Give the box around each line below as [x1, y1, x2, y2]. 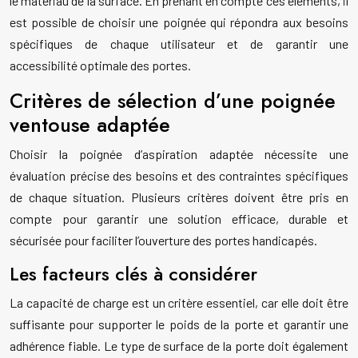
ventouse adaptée [10, 110, 170, 140]
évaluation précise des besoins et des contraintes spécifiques [10, 168, 348, 184]
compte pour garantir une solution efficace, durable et [10, 211, 348, 227]
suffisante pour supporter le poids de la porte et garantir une [10, 316, 348, 332]
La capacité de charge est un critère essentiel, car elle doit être [10, 295, 348, 311]
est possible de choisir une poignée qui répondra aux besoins [10, 14, 348, 30]
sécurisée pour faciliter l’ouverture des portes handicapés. [10, 233, 317, 249]
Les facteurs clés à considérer [10, 261, 257, 288]
